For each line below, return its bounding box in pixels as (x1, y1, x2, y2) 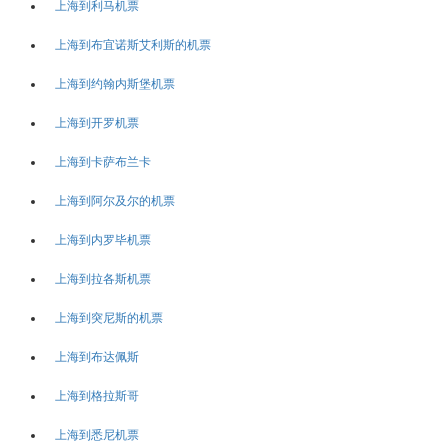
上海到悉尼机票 (55, 427, 139, 442)
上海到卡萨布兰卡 (55, 154, 151, 169)
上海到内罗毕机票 (55, 232, 151, 247)
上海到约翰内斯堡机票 (55, 76, 175, 91)
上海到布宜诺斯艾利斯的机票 (55, 37, 211, 52)
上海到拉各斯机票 (55, 271, 151, 286)
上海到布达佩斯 (55, 349, 139, 364)
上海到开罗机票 (55, 115, 139, 130)
